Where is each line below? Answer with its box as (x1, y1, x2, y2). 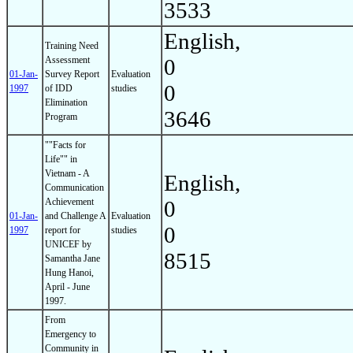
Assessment (45, 54, 90, 65)
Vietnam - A (45, 167, 89, 179)
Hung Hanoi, (45, 266, 94, 278)
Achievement (45, 195, 94, 207)
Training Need (45, 39, 98, 51)
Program (45, 110, 77, 122)
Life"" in (45, 153, 77, 165)
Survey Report (45, 68, 99, 80)
